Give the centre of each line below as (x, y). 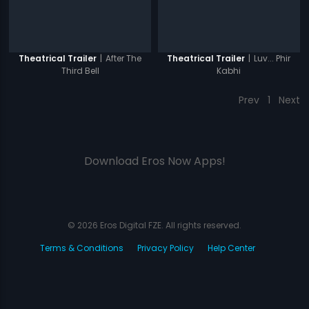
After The (124, 58)
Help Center (231, 248)
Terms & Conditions (82, 248)
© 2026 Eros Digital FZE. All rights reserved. (154, 225)
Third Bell (80, 71)
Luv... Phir (272, 58)
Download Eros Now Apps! (154, 161)
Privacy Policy (166, 248)
